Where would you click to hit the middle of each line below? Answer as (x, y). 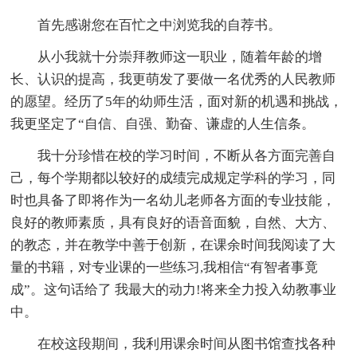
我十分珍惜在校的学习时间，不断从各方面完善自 (187, 155)
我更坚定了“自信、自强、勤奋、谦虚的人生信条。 (163, 124)
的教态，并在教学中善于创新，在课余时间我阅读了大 (173, 245)
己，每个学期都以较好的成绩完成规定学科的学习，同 (173, 178)
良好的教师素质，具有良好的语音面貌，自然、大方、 (173, 222)
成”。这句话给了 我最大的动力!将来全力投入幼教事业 (174, 289)
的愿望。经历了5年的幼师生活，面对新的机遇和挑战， (177, 101)
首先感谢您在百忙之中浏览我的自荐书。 (160, 25)
